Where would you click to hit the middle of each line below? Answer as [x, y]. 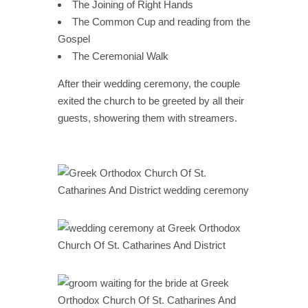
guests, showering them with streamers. [147, 118]
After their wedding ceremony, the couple [149, 83]
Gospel [75, 38]
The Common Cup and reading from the [161, 21]
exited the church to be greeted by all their [151, 100]
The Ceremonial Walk [122, 56]
